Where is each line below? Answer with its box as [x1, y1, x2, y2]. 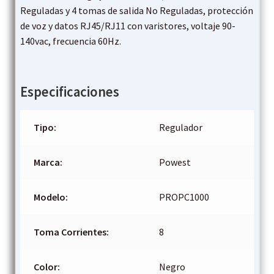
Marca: [34, 156, 63, 169]
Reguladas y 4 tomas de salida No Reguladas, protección [20, 4, 253, 17]
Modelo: [34, 191, 68, 204]
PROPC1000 [159, 191, 210, 204]
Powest [159, 156, 191, 169]
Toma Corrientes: [34, 226, 109, 239]
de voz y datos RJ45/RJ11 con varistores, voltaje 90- [20, 20, 235, 32]
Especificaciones [20, 83, 119, 100]
